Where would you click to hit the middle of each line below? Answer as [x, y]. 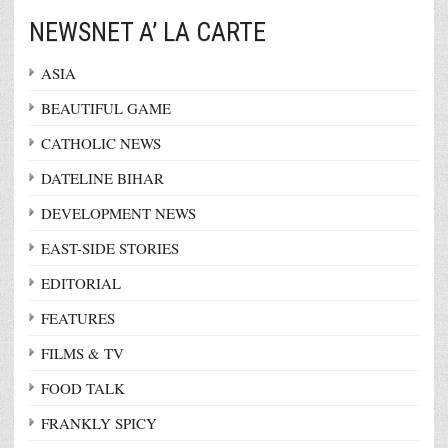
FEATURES [78, 317]
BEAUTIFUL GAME [106, 107]
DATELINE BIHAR [102, 177]
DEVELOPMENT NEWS [118, 212]
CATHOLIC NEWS [101, 142]
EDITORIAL [81, 282]
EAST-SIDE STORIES [110, 247]
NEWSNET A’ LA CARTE [147, 31]
